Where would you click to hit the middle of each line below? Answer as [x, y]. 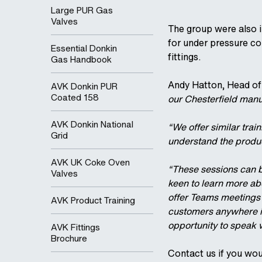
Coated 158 [75, 97]
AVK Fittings [75, 227]
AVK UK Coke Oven [90, 162]
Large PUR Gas [82, 10]
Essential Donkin [84, 48]
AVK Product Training [93, 200]
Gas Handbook [81, 59]
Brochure [69, 238]
